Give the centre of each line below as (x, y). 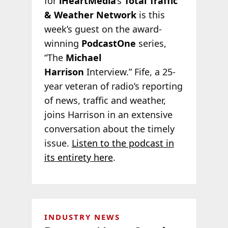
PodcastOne (108, 44)
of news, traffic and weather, (105, 101)
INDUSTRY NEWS (82, 217)
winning (63, 44)
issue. (58, 143)
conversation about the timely (109, 129)
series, (151, 44)
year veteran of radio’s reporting (113, 86)
